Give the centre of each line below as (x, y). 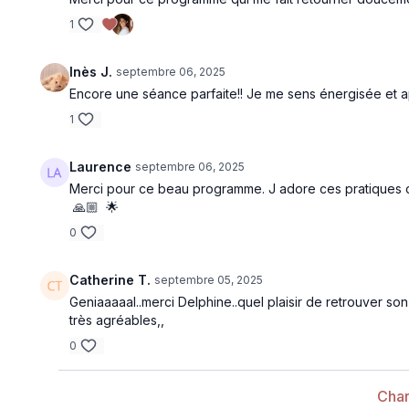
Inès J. (91, 72)
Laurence (101, 167)
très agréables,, (117, 320)
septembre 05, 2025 (209, 280)
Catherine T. (110, 280)
